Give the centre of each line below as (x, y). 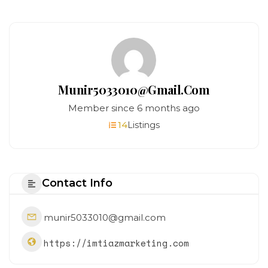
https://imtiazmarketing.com (116, 243)
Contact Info (77, 183)
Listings (143, 125)
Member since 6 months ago (134, 108)
